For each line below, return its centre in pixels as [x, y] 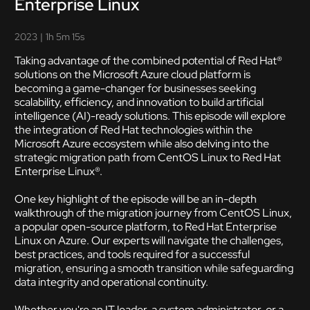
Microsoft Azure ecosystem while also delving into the [142, 144]
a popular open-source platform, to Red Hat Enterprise [146, 227]
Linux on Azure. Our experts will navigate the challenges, [149, 240]
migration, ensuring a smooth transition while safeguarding [154, 268]
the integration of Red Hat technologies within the [134, 130]
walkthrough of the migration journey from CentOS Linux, [153, 213]
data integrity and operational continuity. [111, 282]
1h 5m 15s [65, 37]
